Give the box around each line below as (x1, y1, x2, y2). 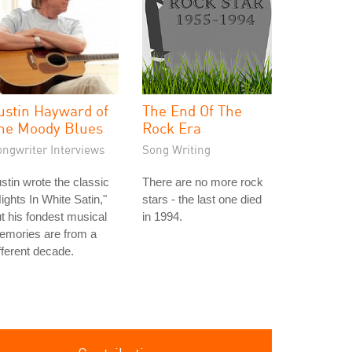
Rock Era (142, 119, 201, 137)
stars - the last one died (142, 192, 262, 206)
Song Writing (142, 142, 211, 156)
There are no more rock (142, 175, 263, 189)
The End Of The (142, 101, 242, 119)
